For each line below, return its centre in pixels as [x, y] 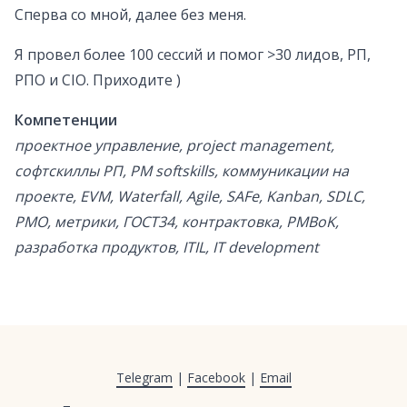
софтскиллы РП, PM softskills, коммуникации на [182, 171]
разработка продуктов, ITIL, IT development [167, 248]
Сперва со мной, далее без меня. [130, 15]
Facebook [216, 378]
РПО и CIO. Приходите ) [98, 80]
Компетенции [66, 120]
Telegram [144, 378]
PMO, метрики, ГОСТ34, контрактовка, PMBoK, [177, 222]
